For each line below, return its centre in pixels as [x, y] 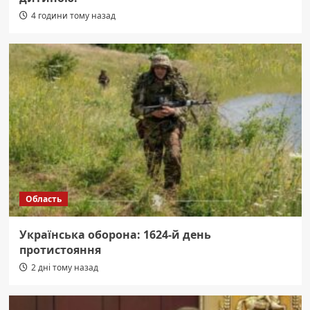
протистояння [60, 249]
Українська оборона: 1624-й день [115, 234]
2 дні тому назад [64, 267]
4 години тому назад [73, 15]
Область [43, 199]
